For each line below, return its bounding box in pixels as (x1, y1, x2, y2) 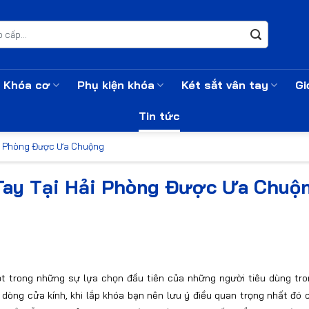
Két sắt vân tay (181, 78, 269, 92)
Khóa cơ (3, 78, 50, 92)
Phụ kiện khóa (77, 78, 155, 92)
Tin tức (138, 109, 180, 123)
